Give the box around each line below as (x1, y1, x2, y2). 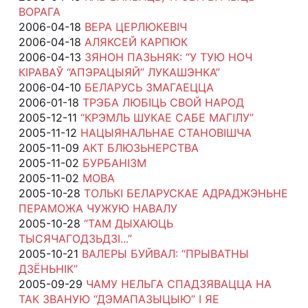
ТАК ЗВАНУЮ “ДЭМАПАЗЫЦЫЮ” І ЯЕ (18, 291, 219, 306)
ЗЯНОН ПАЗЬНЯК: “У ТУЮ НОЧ (84, 49, 252, 64)
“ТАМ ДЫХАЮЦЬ (83, 216, 173, 230)
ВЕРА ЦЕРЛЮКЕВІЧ (84, 19, 187, 34)
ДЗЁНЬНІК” (18, 261, 78, 276)
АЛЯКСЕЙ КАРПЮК (84, 34, 188, 49)
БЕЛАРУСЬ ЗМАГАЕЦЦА (84, 80, 214, 94)
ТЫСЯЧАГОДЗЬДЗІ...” (18, 231, 132, 245)
